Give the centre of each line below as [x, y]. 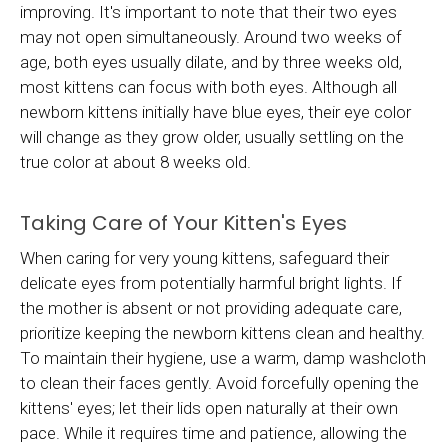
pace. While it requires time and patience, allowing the [213, 432]
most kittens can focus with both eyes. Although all [208, 86]
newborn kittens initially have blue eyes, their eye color [215, 111]
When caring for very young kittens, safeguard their [204, 257]
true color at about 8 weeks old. [135, 161]
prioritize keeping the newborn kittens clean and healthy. [222, 332]
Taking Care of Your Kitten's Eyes [183, 222]
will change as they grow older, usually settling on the [212, 136]
